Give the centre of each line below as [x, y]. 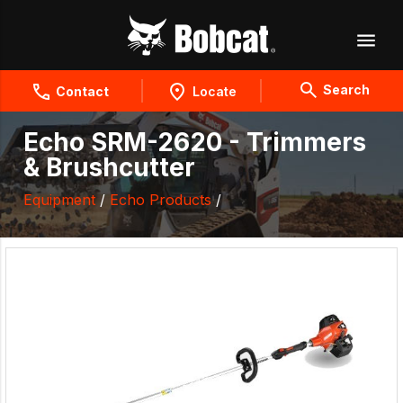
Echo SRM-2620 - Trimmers [195, 143]
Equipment [59, 200]
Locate [214, 91]
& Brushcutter [109, 168]
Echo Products [161, 200]
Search [346, 90]
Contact [82, 91]
